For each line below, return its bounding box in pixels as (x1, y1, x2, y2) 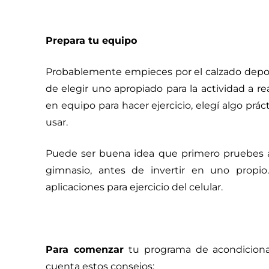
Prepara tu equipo (46, 35, 137, 47)
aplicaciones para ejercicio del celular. (46, 181, 223, 193)
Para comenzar (46, 244, 129, 256)
